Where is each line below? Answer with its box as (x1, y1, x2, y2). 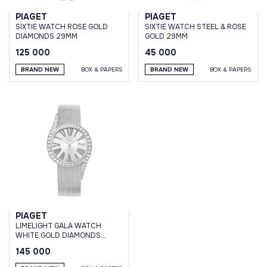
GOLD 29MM (144, 31, 188, 41)
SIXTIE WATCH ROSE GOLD (15, 21, 108, 32)
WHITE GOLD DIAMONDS (15, 231, 101, 240)
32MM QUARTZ (15, 240, 68, 250)
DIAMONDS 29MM (15, 31, 77, 41)
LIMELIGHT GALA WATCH (15, 221, 101, 231)
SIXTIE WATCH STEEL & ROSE (144, 21, 246, 32)
